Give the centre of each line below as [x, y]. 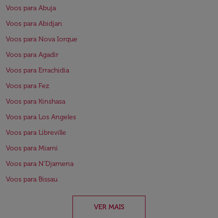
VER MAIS [109, 207]
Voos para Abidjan [34, 24]
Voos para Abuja [31, 8]
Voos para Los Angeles [41, 117]
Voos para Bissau [32, 179]
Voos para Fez [27, 86]
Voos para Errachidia [37, 70]
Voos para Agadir [32, 55]
